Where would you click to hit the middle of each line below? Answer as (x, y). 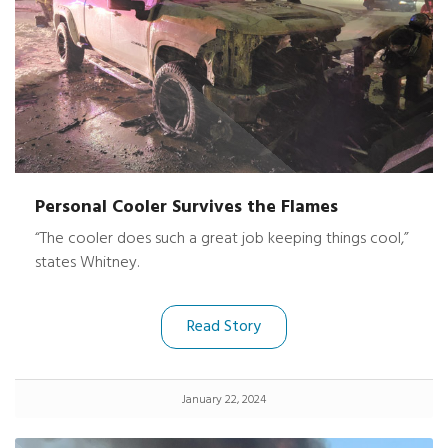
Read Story (224, 327)
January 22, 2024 (224, 400)
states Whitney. (87, 263)
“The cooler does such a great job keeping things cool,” (222, 239)
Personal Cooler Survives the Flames (186, 207)
